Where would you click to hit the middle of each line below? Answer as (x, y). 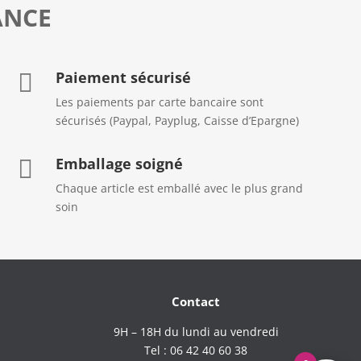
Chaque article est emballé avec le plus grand (180, 188)
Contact (196, 301)
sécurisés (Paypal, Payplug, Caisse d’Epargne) (178, 120)
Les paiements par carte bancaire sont (160, 102)
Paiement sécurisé (124, 77)
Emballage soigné (120, 163)
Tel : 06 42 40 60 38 (196, 350)
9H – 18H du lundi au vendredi (196, 331)
